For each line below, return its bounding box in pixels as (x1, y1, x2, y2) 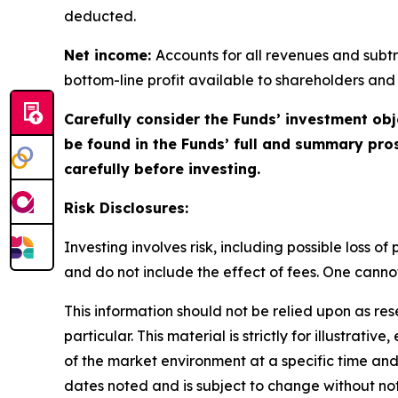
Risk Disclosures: (64, 198, 188, 217)
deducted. (64, 6, 136, 25)
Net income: (64, 45, 155, 64)
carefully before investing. (64, 159, 260, 178)
